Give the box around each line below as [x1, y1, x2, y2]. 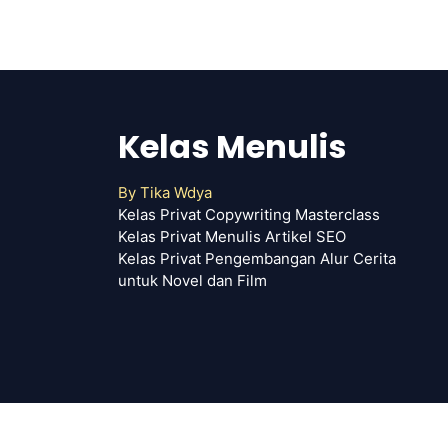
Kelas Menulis [118, 123, 346, 169]
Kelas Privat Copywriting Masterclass [118, 204, 380, 224]
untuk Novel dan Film [118, 270, 267, 290]
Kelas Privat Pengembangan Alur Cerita [118, 248, 396, 268]
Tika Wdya [140, 182, 212, 202]
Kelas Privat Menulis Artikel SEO [118, 226, 346, 246]
